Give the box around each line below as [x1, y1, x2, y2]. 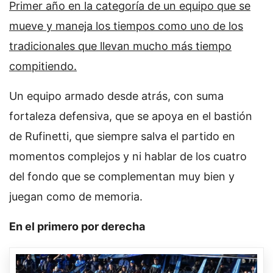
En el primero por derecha [9, 219, 145, 233]
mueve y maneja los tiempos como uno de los [9, 19, 243, 32]
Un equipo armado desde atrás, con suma [9, 89, 224, 102]
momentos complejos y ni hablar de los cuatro [9, 149, 247, 163]
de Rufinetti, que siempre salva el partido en [9, 129, 235, 143]
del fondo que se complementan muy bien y [9, 169, 235, 183]
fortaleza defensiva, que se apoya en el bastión [9, 109, 252, 122]
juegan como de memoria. [9, 190, 143, 203]
